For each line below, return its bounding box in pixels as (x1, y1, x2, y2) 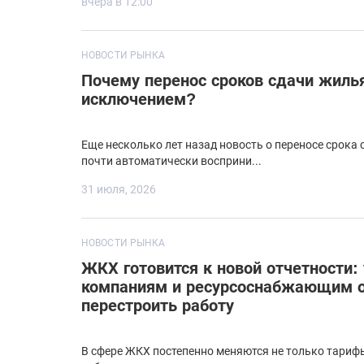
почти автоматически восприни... (81, 154, 262, 168)
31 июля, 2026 (81, 183, 156, 197)
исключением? (81, 90, 196, 109)
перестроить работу (81, 297, 234, 315)
